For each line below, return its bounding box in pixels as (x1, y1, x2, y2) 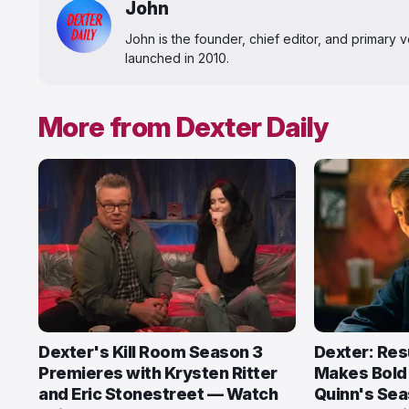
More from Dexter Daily (38, 110, 329, 143)
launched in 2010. (125, 50, 229, 66)
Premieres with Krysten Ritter (38, 363, 278, 383)
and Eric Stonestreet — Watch (38, 384, 278, 404)
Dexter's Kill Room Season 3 (38, 342, 263, 362)
